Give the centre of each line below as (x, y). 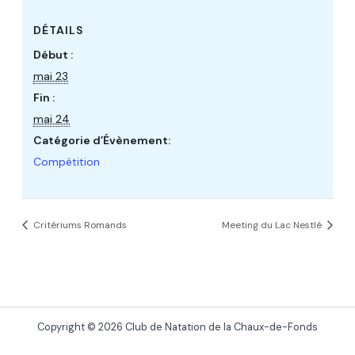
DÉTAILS (59, 31)
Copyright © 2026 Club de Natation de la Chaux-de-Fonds (177, 327)
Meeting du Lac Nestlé (273, 225)
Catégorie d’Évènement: (102, 141)
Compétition (67, 162)
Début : (53, 55)
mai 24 (52, 119)
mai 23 (51, 76)
